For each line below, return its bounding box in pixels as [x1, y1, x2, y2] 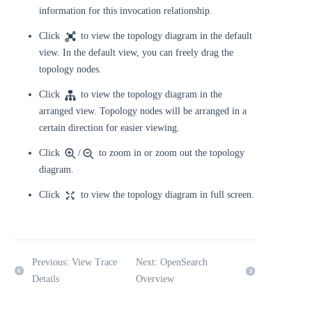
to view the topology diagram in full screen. [78, 189, 254, 200]
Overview [136, 274, 175, 284]
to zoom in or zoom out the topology [96, 148, 244, 158]
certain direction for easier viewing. [39, 123, 180, 133]
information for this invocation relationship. [39, 6, 212, 16]
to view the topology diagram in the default [78, 31, 252, 41]
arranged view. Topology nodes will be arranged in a [39, 106, 247, 116]
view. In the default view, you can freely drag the [39, 47, 233, 58]
